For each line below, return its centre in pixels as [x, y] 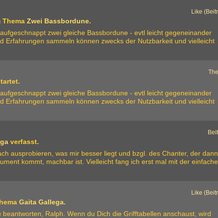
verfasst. [24, 142]
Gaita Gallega [42, 202]
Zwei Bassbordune [58, 21]
